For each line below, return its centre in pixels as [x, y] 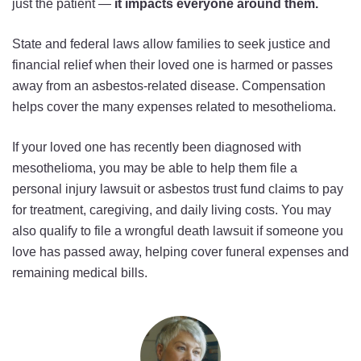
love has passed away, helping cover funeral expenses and [180, 252]
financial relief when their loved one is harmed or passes [172, 65]
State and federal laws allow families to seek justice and [171, 44]
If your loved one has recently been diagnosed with [157, 147]
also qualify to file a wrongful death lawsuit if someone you [178, 231]
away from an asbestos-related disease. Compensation [169, 86]
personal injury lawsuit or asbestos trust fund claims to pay [178, 189]
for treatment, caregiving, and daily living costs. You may [172, 210]
